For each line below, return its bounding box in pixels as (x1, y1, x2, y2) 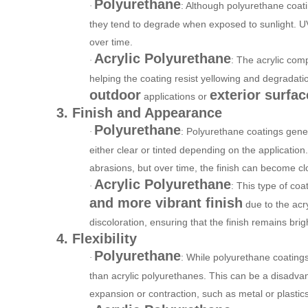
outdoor (89, 87, 141, 102)
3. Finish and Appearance (56, 104, 222, 120)
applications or (141, 90, 210, 102)
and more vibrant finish (89, 195, 243, 210)
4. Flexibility (56, 230, 137, 246)
